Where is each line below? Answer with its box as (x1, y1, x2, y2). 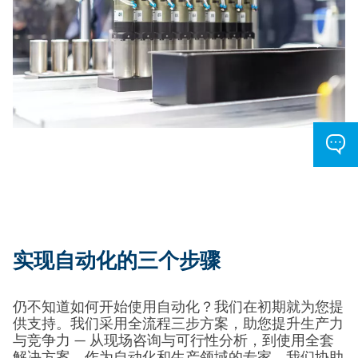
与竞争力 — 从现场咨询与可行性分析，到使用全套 (13, 334, 334, 349)
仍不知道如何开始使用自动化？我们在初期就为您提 (13, 300, 344, 316)
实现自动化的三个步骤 (13, 252, 221, 273)
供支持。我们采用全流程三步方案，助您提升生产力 (13, 317, 344, 332)
